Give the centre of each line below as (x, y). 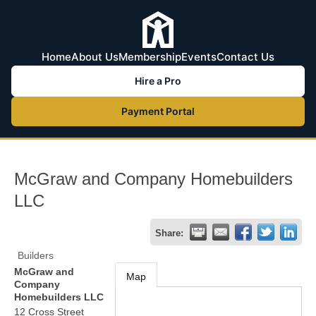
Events (199, 57)
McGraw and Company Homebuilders (153, 179)
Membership (150, 57)
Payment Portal (158, 111)
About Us (95, 57)
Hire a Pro (158, 81)
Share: (169, 233)
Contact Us (245, 57)
